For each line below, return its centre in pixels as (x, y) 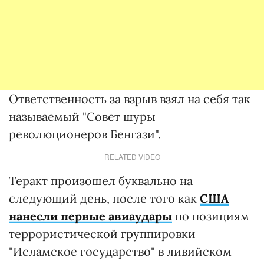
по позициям (211, 216)
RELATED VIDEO (132, 156)
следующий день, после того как (104, 198)
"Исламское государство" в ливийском (120, 251)
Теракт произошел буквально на (101, 181)
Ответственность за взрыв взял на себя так (130, 99)
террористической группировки (102, 234)
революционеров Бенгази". (85, 134)
